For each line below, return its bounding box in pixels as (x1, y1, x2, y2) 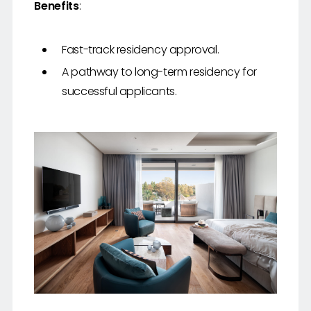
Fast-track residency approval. (62, 42, 219, 58)
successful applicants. (62, 83, 177, 100)
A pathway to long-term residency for (62, 64, 257, 81)
